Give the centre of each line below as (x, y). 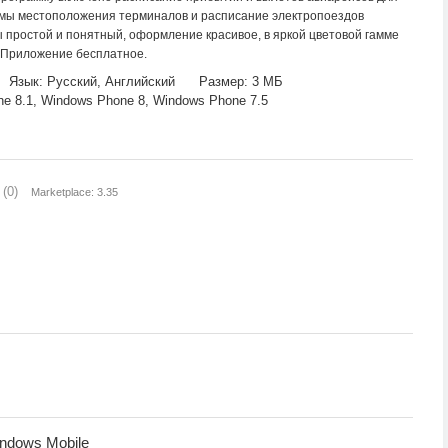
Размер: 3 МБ (241, 81)
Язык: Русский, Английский (92, 81)
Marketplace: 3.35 (74, 192)
